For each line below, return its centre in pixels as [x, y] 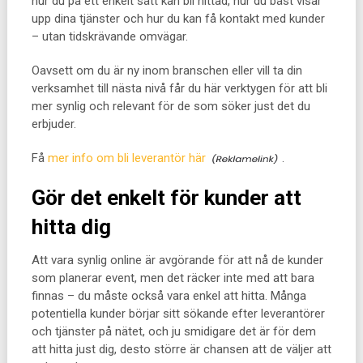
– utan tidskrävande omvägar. [109, 36]
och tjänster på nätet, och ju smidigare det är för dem [173, 331]
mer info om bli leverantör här [126, 158]
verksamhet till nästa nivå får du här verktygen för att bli [179, 88]
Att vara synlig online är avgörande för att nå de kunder [177, 260]
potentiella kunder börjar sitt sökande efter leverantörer [178, 314]
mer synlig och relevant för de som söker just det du [171, 106]
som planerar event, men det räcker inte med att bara [173, 278]
